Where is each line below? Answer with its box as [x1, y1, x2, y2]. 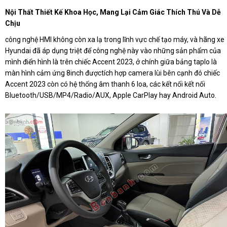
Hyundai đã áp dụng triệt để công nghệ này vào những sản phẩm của [5, 46, 221, 55]
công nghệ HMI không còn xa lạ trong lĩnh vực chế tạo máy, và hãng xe [5, 35, 224, 44]
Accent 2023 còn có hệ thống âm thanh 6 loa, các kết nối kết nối [5, 80, 205, 88]
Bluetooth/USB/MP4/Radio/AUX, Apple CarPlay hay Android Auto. [5, 91, 216, 99]
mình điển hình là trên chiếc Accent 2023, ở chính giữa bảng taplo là [5, 57, 217, 66]
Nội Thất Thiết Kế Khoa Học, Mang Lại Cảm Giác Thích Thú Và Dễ [5, 8, 221, 16]
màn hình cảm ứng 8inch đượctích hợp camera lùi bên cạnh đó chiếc [5, 68, 220, 77]
